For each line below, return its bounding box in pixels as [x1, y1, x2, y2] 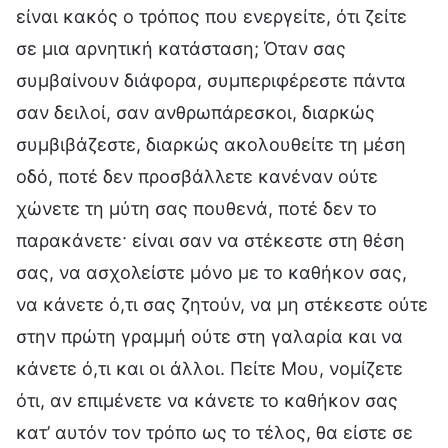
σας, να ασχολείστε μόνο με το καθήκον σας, [16, 261, 407, 283]
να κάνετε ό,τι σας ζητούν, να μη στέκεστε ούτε [16, 293, 428, 315]
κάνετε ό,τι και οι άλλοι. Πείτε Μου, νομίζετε [16, 357, 403, 379]
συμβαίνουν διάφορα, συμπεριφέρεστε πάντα [16, 69, 406, 91]
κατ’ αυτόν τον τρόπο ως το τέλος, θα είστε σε [16, 421, 413, 443]
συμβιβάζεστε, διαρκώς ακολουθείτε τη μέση [16, 133, 406, 155]
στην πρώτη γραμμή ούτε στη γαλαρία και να [16, 325, 403, 347]
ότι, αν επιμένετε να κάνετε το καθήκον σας [16, 389, 398, 411]
